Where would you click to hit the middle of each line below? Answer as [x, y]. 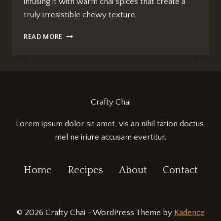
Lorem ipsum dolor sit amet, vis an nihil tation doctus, [110, 124]
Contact [180, 170]
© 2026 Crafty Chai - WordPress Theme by [95, 213]
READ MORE [43, 37]
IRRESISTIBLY [85, 66]
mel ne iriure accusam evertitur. [110, 137]
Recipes [85, 170]
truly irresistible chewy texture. [80, 15]
